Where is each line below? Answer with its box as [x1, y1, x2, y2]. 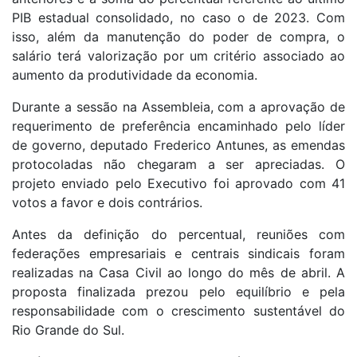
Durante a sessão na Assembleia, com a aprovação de [12, 99, 345, 116]
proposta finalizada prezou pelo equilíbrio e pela [12, 284, 345, 300]
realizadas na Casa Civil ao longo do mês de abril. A [12, 265, 345, 281]
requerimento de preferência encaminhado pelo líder [12, 118, 345, 135]
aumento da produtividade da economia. [12, 67, 257, 84]
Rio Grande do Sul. [12, 322, 124, 339]
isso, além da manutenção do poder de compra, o [12, 29, 345, 45]
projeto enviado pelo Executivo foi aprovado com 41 [12, 175, 345, 192]
